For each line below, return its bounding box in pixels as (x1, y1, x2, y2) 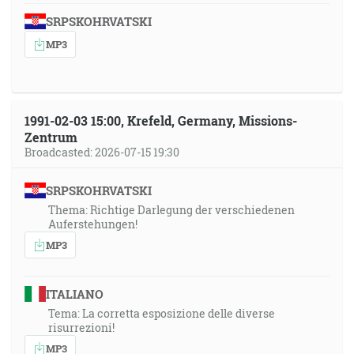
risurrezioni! (48, 320, 115, 335)
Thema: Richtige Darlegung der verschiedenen (48, 202, 295, 217)
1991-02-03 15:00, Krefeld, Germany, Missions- (24, 112, 297, 129)
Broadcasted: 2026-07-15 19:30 (24, 145, 179, 160)
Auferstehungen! (48, 217, 137, 232)
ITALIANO (45, 286, 104, 302)
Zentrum (24, 129, 77, 145)
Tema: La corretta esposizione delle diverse (48, 306, 275, 321)
